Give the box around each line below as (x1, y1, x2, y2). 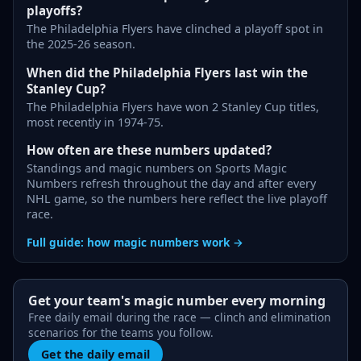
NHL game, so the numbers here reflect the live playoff (27, 191, 327, 207)
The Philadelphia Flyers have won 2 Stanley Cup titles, (27, 98, 319, 114)
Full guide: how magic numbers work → (27, 234, 243, 250)
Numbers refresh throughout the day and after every (27, 176, 316, 192)
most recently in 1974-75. (27, 114, 164, 130)
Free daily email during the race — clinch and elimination (27, 309, 330, 325)
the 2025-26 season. (27, 36, 135, 52)
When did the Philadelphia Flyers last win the (27, 64, 308, 81)
